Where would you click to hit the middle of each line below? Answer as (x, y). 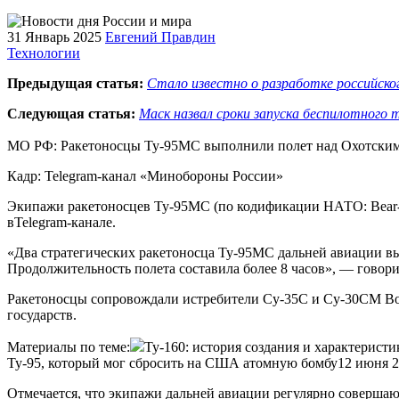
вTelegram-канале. (61, 222)
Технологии (44, 53)
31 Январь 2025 (54, 37)
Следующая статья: (71, 113)
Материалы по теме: (69, 346)
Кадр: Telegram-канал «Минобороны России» (145, 175)
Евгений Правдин (160, 37)
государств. (42, 314)
